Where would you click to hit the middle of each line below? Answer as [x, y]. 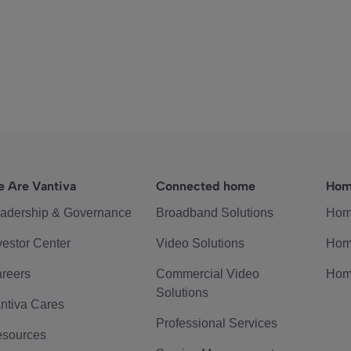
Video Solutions [201, 243]
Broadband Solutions [215, 213]
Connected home [206, 186]
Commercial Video [208, 274]
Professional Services [217, 323]
